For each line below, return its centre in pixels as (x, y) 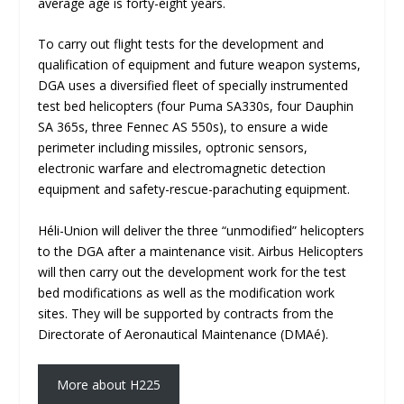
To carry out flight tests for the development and (181, 44)
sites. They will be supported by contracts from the (186, 313)
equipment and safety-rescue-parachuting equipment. (196, 189)
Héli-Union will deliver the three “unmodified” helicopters (202, 230)
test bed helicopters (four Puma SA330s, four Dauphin (196, 106)
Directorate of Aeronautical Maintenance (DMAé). (184, 334)
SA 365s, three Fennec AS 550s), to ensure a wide (184, 127)
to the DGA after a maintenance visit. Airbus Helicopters (201, 251)
